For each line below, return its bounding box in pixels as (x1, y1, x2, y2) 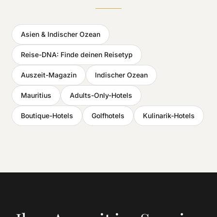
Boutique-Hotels (21, 111, 73, 120)
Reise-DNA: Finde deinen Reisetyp (21, 50, 133, 59)
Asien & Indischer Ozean (21, 30, 100, 38)
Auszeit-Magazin (21, 70, 77, 79)
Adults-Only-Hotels (70, 91, 132, 99)
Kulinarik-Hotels (143, 111, 195, 120)
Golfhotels (92, 111, 124, 120)
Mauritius (21, 91, 51, 99)
